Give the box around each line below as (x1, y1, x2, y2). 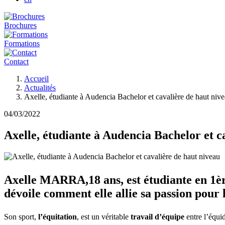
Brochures (4, 21, 37, 30)
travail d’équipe (131, 212, 184, 221)
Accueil (24, 74, 49, 83)
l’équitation (38, 212, 77, 221)
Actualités (24, 83, 56, 92)
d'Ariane (4, 83, 31, 92)
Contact (4, 57, 29, 66)
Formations (4, 39, 40, 48)
